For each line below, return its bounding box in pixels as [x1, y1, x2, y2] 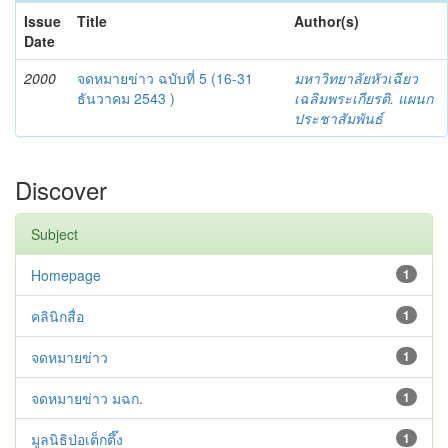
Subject [31, 224, 78, 244]
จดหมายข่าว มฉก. [31, 388, 143, 408]
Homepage [31, 265, 101, 285]
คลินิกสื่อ [31, 306, 84, 326]
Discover [15, 172, 107, 207]
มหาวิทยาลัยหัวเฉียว [294, 68, 418, 88]
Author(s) [294, 11, 359, 31]
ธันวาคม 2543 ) [77, 88, 175, 108]
